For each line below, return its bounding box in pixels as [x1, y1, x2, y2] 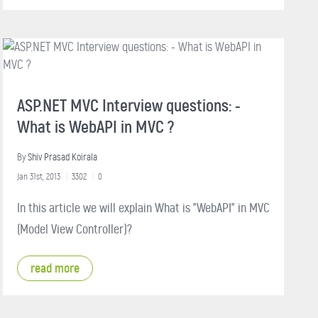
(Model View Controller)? [17, 221, 132, 237]
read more [31, 260, 79, 276]
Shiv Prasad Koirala [28, 150, 97, 163]
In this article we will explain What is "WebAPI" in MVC [17, 199, 270, 216]
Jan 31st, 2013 [17, 170, 60, 182]
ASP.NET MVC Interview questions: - [17, 94, 241, 116]
